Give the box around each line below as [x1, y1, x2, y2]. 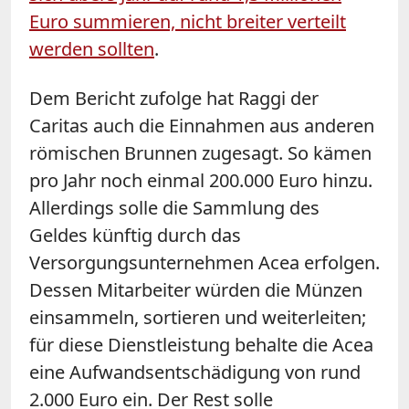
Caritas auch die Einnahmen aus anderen [29, 112, 374, 138]
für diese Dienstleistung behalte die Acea [29, 331, 373, 357]
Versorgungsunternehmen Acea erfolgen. [29, 249, 380, 275]
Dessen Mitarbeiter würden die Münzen [29, 277, 362, 302]
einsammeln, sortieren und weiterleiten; [29, 304, 366, 330]
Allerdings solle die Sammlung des [29, 194, 320, 220]
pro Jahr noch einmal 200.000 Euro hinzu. [29, 167, 372, 193]
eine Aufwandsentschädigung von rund [29, 359, 361, 384]
